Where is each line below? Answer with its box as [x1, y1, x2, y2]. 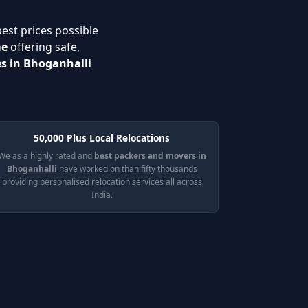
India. [91, 189, 113, 201]
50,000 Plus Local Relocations [34, 131, 170, 144]
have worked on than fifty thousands [56, 163, 197, 175]
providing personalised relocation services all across [1, 176, 202, 188]
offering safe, [8, 39, 80, 54]
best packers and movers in [93, 150, 206, 162]
